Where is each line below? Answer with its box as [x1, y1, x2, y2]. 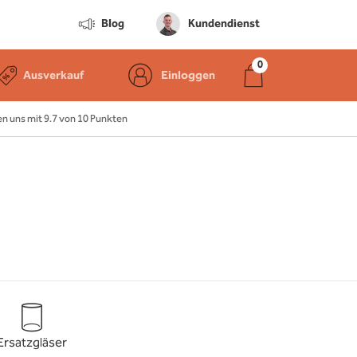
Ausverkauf [23, 65, 84, 85]
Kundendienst [188, 15, 260, 33]
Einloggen [161, 65, 215, 85]
